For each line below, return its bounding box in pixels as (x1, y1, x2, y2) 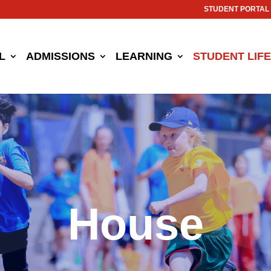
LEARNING (116, 50, 172, 62)
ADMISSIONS (26, 50, 95, 62)
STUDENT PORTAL (204, 5, 269, 13)
